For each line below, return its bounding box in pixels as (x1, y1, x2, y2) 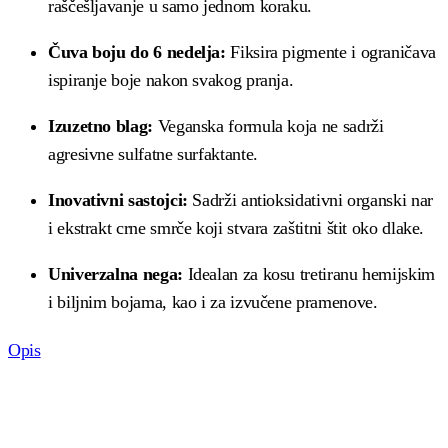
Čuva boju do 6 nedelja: (48, 42, 226, 63)
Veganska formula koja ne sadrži (152, 116, 384, 137)
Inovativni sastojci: (48, 190, 188, 211)
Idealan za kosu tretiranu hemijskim (182, 264, 435, 285)
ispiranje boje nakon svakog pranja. (48, 70, 294, 91)
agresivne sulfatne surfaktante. (48, 144, 258, 165)
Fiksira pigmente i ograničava (225, 42, 436, 63)
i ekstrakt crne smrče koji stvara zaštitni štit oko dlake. (48, 218, 425, 239)
